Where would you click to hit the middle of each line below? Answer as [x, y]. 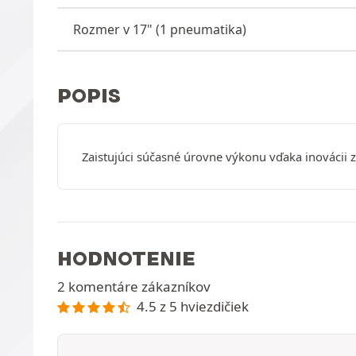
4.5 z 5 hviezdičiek [192, 306]
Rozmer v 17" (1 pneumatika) [160, 29]
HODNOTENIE [126, 258]
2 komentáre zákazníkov [134, 286]
